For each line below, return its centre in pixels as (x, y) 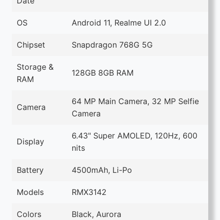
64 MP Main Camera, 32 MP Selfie (135, 101)
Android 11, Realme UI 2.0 (119, 23)
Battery (30, 170)
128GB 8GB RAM (103, 73)
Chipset (31, 45)
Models (30, 192)
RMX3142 (89, 192)
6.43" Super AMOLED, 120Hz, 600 (135, 136)
